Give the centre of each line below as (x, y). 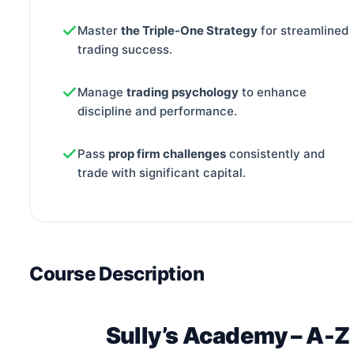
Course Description (117, 274)
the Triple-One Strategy (189, 31)
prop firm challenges (167, 153)
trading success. (125, 50)
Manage (102, 92)
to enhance (273, 92)
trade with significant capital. (162, 172)
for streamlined (303, 31)
